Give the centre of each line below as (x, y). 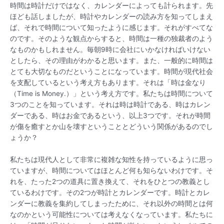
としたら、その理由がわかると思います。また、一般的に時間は (111, 61)
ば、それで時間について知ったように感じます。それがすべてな (111, 28)
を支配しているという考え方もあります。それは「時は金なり (108, 83)
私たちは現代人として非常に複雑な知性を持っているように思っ (111, 160)
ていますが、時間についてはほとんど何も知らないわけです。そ (111, 171)
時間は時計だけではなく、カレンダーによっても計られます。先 (111, 6)
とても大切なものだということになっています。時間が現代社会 (111, 72)
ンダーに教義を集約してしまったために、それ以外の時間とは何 (111, 204)
